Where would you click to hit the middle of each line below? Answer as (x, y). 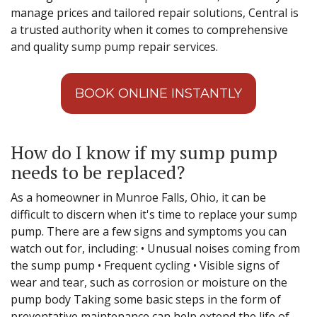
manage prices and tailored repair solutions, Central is (155, 12)
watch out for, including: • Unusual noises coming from (155, 248)
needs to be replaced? (98, 172)
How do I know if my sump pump (144, 152)
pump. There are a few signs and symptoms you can (149, 231)
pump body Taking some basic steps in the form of (146, 299)
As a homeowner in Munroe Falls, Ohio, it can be (138, 197)
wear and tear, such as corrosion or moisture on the (149, 282)
